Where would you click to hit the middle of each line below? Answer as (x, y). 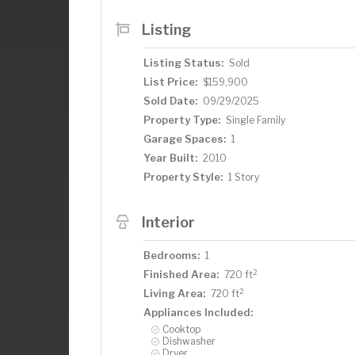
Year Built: (170, 158)
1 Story (244, 177)
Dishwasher (189, 341)
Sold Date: (170, 101)
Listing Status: (183, 63)
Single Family (256, 120)
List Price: (170, 82)
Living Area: (174, 293)
